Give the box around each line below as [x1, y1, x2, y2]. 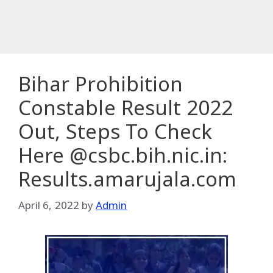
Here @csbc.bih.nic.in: [18, 141, 228, 169]
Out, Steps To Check [18, 118, 213, 145]
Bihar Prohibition [18, 70, 183, 97]
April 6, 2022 [18, 197, 79, 212]
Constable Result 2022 [18, 94, 233, 121]
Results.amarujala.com [18, 165, 237, 193]
